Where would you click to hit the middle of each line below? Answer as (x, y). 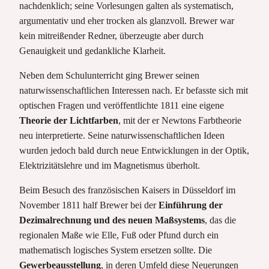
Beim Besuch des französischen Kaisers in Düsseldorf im (127, 190)
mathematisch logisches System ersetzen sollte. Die (116, 250)
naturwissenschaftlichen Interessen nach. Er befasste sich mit (134, 90)
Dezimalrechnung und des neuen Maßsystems (112, 220)
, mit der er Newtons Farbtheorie (180, 120)
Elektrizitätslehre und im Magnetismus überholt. (110, 165)
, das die (220, 220)
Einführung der (191, 205)
